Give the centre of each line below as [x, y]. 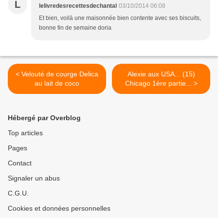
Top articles [25, 133]
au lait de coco [57, 83]
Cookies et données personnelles [59, 209]
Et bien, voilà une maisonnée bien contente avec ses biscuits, [120, 18]
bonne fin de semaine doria [75, 28]
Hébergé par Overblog [44, 118]
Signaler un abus [34, 178]
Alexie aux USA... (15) [161, 74]
